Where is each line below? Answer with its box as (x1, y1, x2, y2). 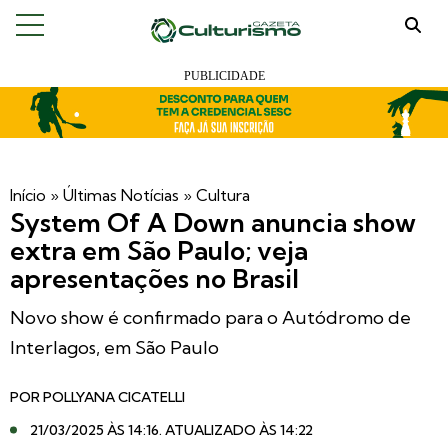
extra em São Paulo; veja (10, 234, 308, 267)
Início (10, 185, 46, 205)
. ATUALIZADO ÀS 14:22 (159, 421, 313, 439)
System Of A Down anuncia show (10, 206, 416, 239)
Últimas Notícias (63, 185, 179, 205)
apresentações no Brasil (10, 262, 299, 295)
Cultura (196, 185, 250, 205)
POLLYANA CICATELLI (43, 388, 185, 406)
